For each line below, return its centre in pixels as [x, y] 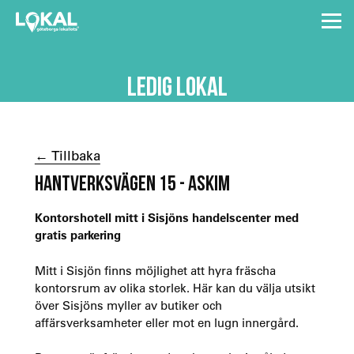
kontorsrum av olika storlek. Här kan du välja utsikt [175, 287]
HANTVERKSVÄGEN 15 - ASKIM [132, 183]
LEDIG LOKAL [177, 86]
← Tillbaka [67, 155]
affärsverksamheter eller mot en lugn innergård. [166, 322]
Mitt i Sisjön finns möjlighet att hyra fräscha [155, 270]
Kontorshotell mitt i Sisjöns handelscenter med [166, 218]
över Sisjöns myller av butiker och [128, 305]
